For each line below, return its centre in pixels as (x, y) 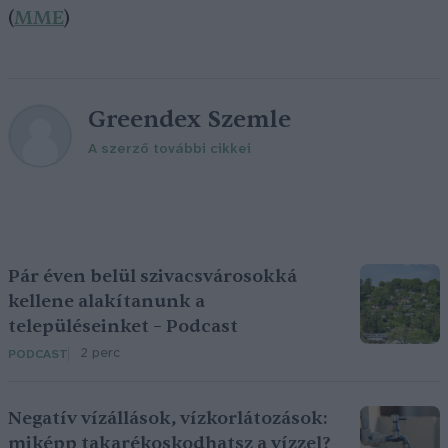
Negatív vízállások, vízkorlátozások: (168, 418)
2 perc (100, 353)
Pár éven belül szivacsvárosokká (152, 276)
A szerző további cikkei (169, 149)
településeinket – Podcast (123, 326)
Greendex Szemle (189, 119)
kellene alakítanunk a (106, 301)
